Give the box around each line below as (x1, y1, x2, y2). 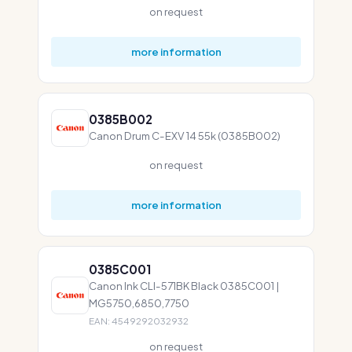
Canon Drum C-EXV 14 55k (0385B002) (89, 128, 280, 142)
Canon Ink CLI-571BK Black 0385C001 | (89, 279, 279, 292)
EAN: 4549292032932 (89, 315, 189, 327)
